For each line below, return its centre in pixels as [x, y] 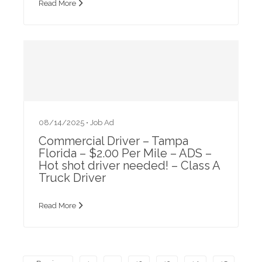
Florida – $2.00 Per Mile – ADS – [125, 153]
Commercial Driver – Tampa [113, 141]
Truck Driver [72, 177]
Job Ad [102, 122]
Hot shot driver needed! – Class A [129, 165]
